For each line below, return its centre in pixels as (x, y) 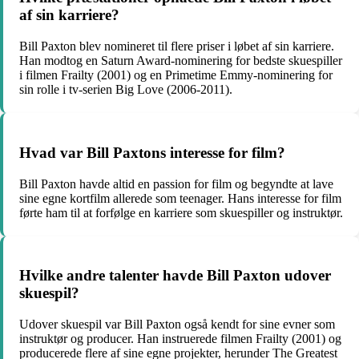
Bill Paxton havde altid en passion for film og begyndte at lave (176, 184)
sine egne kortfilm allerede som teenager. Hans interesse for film (180, 198)
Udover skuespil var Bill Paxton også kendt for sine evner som (177, 324)
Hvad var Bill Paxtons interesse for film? (152, 152)
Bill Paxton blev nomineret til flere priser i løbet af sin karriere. (177, 46)
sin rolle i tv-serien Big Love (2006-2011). (126, 90)
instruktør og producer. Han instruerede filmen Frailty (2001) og (180, 339)
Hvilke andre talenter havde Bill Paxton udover (175, 276)
